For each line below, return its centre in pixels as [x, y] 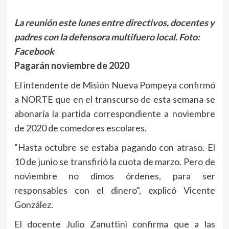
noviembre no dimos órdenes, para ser [114, 176]
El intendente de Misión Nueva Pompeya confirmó [114, 85]
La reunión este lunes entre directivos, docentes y [114, 23]
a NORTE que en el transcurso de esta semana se [114, 99]
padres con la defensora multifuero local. [96, 37]
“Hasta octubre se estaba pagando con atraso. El [114, 147]
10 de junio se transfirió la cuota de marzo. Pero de [114, 162]
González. [33, 205]
